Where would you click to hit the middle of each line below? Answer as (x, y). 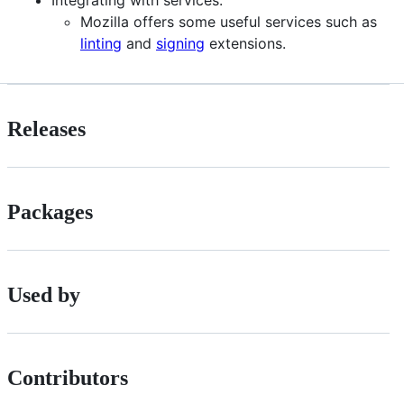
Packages (50, 211)
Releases (46, 129)
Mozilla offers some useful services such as (229, 21)
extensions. (245, 43)
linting (101, 43)
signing (180, 43)
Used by (44, 294)
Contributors (68, 377)
